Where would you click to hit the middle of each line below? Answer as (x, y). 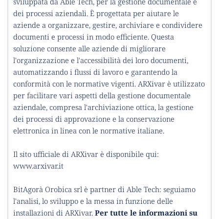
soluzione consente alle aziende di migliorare (89, 48)
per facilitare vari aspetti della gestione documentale (102, 95)
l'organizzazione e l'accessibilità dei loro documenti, (101, 60)
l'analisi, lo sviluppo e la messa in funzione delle (93, 201)
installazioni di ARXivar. (54, 212)
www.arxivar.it (38, 165)
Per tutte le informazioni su (146, 212)
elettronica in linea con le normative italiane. (89, 130)
